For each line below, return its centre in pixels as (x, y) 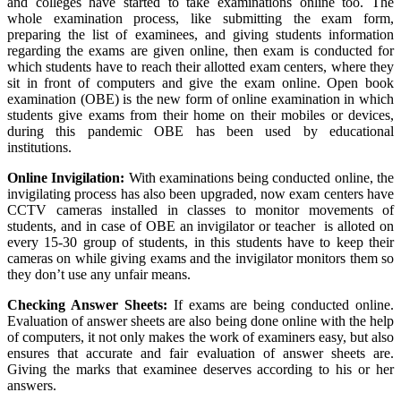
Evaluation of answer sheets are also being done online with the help (200, 320)
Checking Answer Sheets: (90, 304)
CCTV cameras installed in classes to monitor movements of (200, 209)
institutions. (39, 147)
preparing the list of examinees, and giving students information (200, 34)
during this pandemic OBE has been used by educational (200, 131)
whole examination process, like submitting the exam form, (200, 18)
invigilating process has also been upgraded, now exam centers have (200, 193)
